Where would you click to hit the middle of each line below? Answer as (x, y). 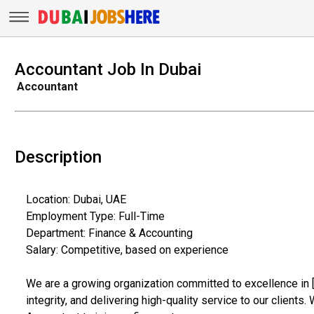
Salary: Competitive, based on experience (127, 250)
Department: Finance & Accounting (109, 233)
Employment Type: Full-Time (95, 216)
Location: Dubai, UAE (76, 199)
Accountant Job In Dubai (108, 69)
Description (58, 157)
